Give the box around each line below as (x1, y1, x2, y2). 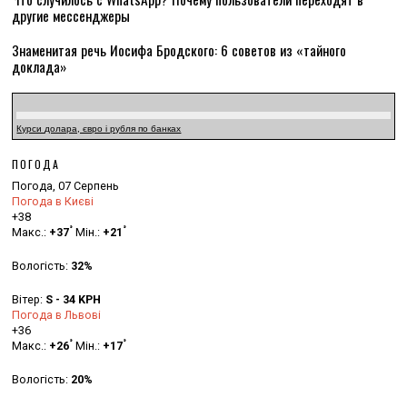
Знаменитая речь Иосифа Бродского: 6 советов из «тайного (12, 39, 347, 60)
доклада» (12, 55, 67, 76)
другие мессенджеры (12, 5, 131, 25)
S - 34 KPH (45, 292, 102, 306)
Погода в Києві (12, 194, 94, 208)
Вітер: (12, 292, 46, 306)
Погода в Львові (12, 307, 102, 322)
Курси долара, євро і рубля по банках (16, 123, 182, 134)
